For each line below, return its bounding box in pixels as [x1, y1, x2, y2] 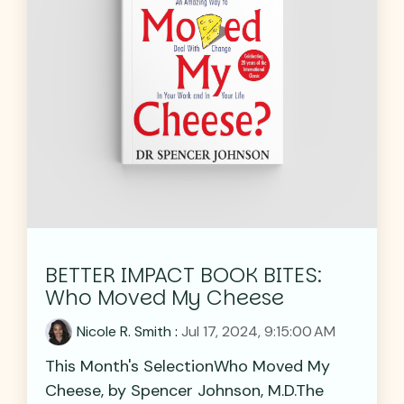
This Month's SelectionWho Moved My [45, 354, 330, 377]
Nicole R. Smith [77, 321, 171, 341]
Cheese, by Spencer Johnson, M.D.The [45, 379, 324, 401]
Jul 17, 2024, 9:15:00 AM [181, 321, 335, 341]
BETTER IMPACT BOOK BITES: [45, 260, 322, 289]
